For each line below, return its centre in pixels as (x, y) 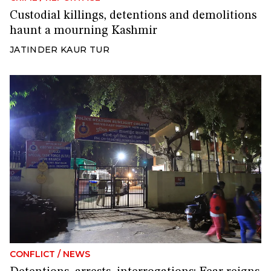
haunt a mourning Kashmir (83, 31)
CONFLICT (32, 254)
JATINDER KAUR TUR (60, 50)
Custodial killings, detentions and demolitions (133, 16)
